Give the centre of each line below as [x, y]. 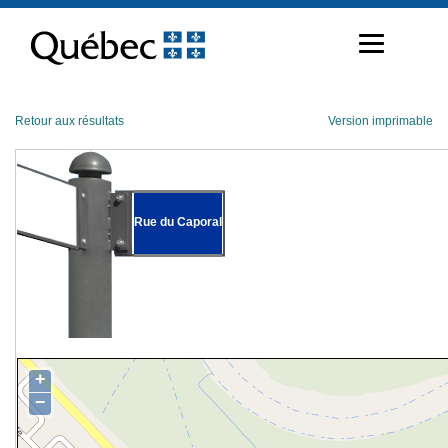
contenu [37, 46]
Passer [33, 14]
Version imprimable [380, 121]
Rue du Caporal [178, 221]
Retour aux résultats [69, 121]
